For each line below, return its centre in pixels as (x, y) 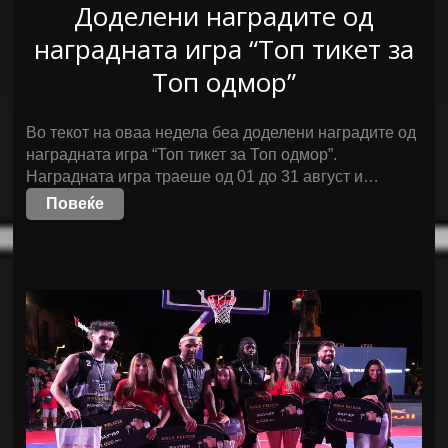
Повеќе (75, 203)
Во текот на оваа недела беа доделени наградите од (221, 132)
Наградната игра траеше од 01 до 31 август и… (203, 176)
